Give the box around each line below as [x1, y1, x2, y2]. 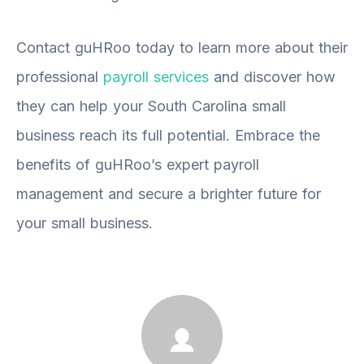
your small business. [16, 214, 153, 232]
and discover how [209, 67, 336, 85]
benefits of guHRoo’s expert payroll [16, 155, 259, 173]
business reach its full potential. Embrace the [16, 126, 320, 144]
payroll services [103, 67, 209, 85]
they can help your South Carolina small [16, 97, 286, 115]
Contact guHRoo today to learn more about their [16, 38, 348, 56]
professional [16, 67, 103, 85]
